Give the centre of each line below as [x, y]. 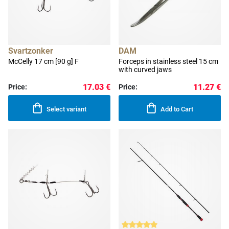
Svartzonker [31, 51]
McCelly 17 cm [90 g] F [43, 62]
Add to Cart [177, 109]
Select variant [67, 109]
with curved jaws [145, 70]
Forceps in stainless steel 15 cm [168, 62]
